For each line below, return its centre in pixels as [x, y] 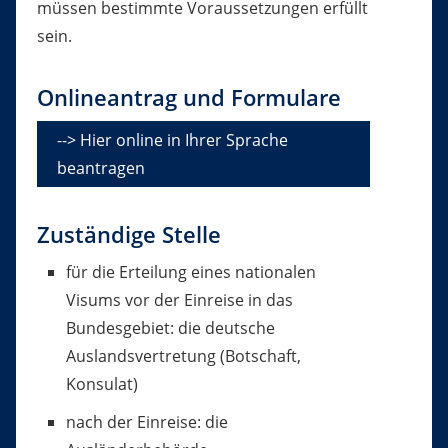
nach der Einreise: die [146, 422]
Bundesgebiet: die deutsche [170, 328]
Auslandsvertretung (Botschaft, [183, 356]
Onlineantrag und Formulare [188, 98]
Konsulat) [101, 384]
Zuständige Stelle [128, 235]
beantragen [100, 168]
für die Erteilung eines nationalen [190, 272]
